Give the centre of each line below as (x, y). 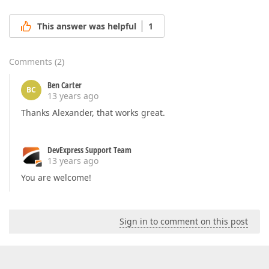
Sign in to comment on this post (184, 222)
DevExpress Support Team (89, 150)
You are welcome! (56, 178)
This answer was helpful (87, 26)
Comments (31, 62)
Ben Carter (65, 85)
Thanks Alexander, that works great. (93, 113)
